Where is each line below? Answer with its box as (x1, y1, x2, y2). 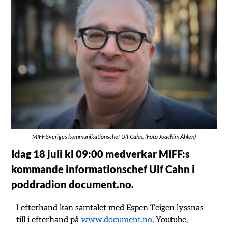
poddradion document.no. (11, 178, 134, 191)
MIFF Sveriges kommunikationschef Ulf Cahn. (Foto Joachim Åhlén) (32, 133, 196, 141)
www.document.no (81, 215, 153, 225)
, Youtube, (152, 215, 188, 225)
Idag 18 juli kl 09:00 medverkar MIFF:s (11, 148, 190, 160)
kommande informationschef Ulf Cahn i (11, 163, 195, 176)
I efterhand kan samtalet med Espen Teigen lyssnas (16, 203, 204, 213)
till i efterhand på (16, 215, 81, 225)
